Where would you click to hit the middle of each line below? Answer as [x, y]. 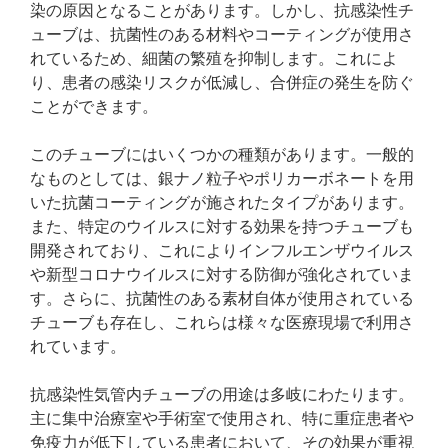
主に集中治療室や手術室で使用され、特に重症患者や [222, 418]
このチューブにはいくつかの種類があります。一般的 [222, 154]
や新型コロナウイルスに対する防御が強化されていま [222, 274]
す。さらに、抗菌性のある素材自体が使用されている [222, 298]
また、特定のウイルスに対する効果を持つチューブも [222, 226]
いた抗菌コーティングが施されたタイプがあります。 [222, 202]
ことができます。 [94, 106]
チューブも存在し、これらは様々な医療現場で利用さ [222, 322]
